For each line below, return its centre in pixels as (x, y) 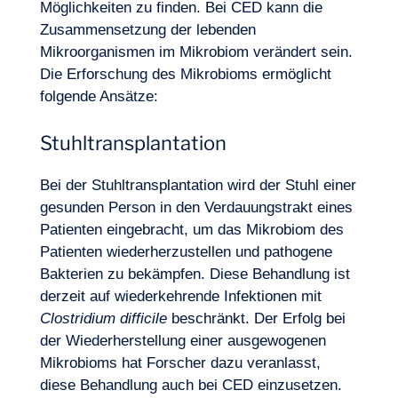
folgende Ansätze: (99, 96)
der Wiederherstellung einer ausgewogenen (183, 341)
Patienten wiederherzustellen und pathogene (186, 252)
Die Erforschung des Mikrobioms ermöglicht (185, 74)
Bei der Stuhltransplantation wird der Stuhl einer (198, 185)
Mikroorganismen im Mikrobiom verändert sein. (196, 52)
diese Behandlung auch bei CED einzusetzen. (191, 385)
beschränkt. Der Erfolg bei (256, 318)
